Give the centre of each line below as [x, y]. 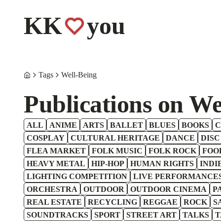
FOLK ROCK [172, 151]
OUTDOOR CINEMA [168, 189]
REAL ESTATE [54, 202]
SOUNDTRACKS [57, 215]
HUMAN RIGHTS [162, 164]
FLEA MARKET [56, 151]
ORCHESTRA [52, 189]
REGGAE [160, 202]
